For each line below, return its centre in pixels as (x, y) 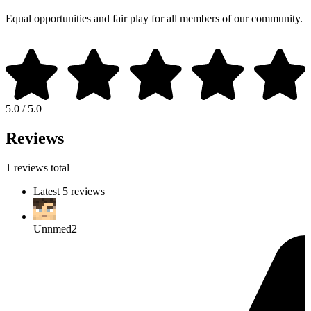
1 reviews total (37, 167)
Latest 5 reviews (69, 191)
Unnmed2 (55, 228)
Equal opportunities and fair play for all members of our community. (154, 18)
